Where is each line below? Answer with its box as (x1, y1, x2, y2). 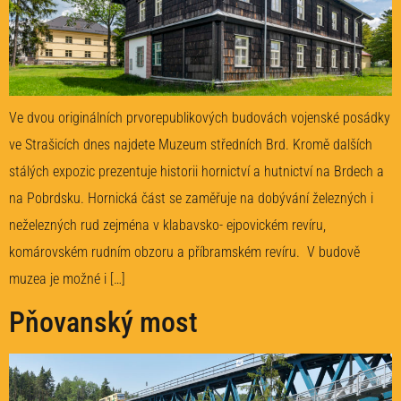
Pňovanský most (9, 305, 198, 340)
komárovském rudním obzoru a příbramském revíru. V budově (9, 243, 360, 261)
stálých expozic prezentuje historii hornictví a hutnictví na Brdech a (9, 163, 384, 181)
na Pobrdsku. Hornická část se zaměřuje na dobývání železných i (9, 190, 373, 208)
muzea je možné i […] (9, 270, 125, 288)
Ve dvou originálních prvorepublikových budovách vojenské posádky (9, 109, 390, 127)
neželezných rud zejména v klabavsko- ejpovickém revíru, (9, 217, 326, 235)
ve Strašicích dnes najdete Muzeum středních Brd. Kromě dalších (9, 136, 372, 154)
